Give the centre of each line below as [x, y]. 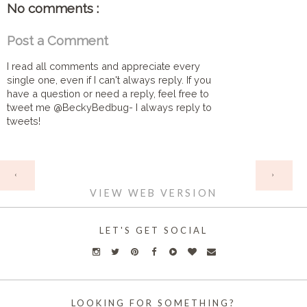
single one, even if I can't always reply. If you [109, 79]
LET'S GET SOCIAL [153, 231]
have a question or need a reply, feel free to [108, 93]
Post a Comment [58, 41]
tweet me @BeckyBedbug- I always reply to [109, 107]
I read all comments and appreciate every [103, 66]
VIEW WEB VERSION [153, 193]
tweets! [24, 121]
